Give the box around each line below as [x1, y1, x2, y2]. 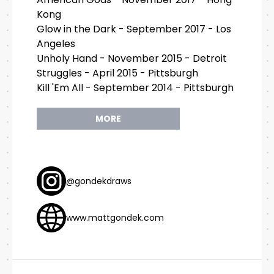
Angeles [37, 37, 75, 51]
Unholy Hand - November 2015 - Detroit [37, 51, 227, 66]
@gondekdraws [66, 175, 131, 188]
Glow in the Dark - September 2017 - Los [37, 22, 231, 37]
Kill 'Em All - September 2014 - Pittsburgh [37, 81, 234, 95]
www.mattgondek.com [66, 212, 164, 224]
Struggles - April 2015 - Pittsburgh [37, 66, 198, 81]
